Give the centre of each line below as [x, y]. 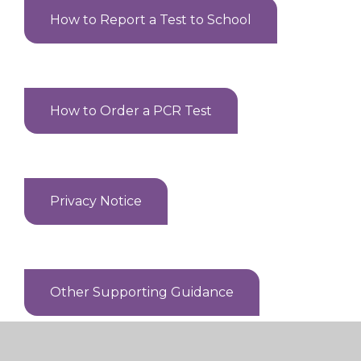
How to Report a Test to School [151, 20]
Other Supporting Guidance [142, 292]
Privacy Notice [96, 201]
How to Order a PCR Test [131, 110]
